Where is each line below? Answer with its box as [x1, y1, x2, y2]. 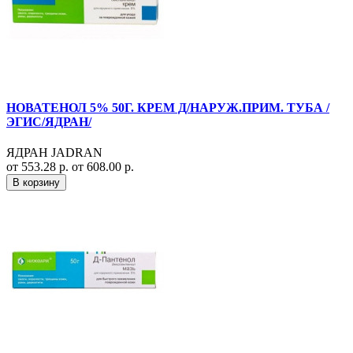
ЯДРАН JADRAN [6, 146, 102, 160]
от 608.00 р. [72, 160, 134, 174]
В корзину [13, 176, 60, 189]
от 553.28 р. [6, 160, 72, 174]
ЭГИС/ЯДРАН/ [6, 115, 91, 129]
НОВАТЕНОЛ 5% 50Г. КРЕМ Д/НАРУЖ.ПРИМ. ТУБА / [6, 101, 329, 115]
